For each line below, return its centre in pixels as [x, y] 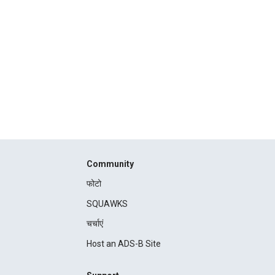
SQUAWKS [107, 204]
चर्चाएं [95, 223]
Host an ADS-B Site [123, 244]
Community [110, 164]
